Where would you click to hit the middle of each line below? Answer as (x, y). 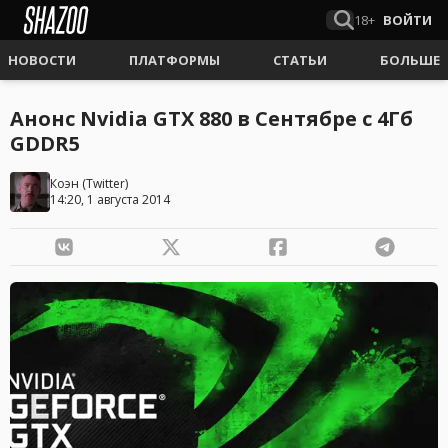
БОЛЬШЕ (410, 60)
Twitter (105, 183)
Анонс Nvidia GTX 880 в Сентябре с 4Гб (211, 118)
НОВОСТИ (42, 60)
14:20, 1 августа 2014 (110, 199)
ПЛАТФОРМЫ (174, 60)
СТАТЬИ (300, 60)
